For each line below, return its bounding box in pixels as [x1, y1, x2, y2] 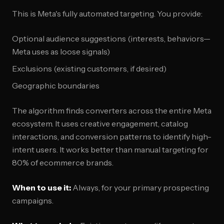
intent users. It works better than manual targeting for [12, 144, 208, 154]
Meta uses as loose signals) [12, 46, 110, 56]
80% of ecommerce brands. [12, 157, 113, 167]
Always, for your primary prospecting [71, 182, 209, 192]
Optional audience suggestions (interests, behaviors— [12, 33, 210, 43]
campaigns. [12, 195, 53, 205]
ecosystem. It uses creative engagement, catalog [12, 118, 188, 128]
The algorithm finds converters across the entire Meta [12, 105, 211, 115]
